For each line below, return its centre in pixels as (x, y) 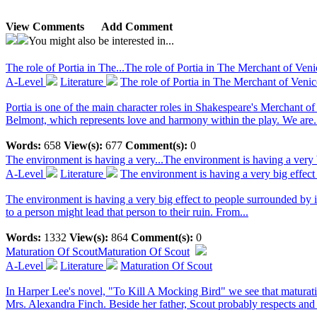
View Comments (45, 27)
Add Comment (137, 27)
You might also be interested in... (101, 41)
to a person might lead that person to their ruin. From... (127, 212)
